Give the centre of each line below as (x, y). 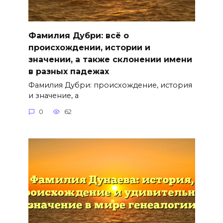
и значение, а (53, 96)
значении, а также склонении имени (110, 59)
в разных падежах (68, 71)
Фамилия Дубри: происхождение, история (110, 85)
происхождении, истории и (89, 47)
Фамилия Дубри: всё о (78, 35)
